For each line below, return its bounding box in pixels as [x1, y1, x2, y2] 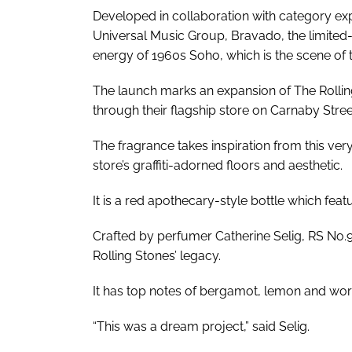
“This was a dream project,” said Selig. [93, 318, 310, 334]
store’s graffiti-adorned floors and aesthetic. [93, 157, 343, 173]
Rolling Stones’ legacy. [93, 247, 224, 263]
